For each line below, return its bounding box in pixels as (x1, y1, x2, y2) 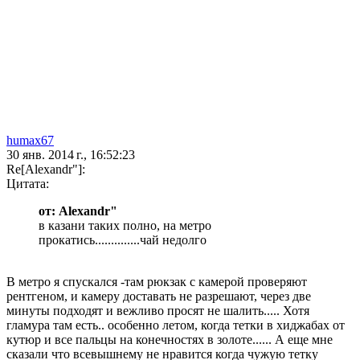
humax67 (6, 133, 54, 148)
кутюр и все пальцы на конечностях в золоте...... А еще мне (6, 333, 333, 347)
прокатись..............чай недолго (39, 233, 207, 247)
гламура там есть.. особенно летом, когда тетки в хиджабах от (6, 318, 345, 333)
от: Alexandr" (39, 204, 117, 219)
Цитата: (6, 177, 49, 191)
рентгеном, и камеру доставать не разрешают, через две (6, 289, 311, 304)
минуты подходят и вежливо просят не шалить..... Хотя (6, 304, 309, 318)
